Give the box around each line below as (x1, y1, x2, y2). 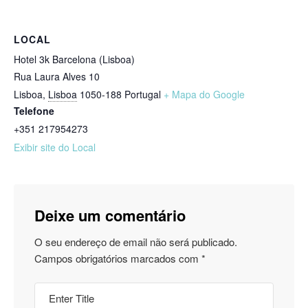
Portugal (124, 87, 161, 102)
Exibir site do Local (14, 140, 96, 155)
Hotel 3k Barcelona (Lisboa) (14, 52, 135, 67)
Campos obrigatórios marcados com (34, 251, 201, 266)
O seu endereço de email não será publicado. (34, 234, 237, 250)
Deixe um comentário (34, 204, 186, 227)
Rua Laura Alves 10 (14, 69, 100, 84)
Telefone (14, 104, 54, 118)
